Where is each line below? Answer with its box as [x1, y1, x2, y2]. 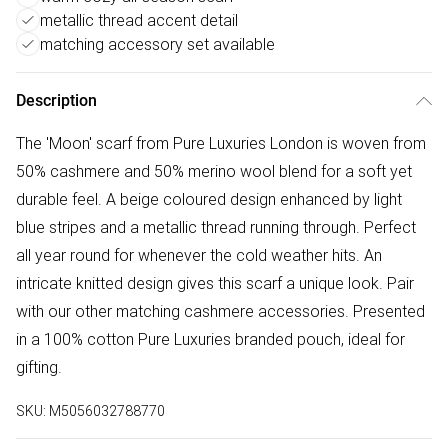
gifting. [16, 357, 62, 378]
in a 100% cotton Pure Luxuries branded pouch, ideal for [16, 329, 405, 350]
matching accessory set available [40, 34, 275, 55]
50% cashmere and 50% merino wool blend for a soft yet [16, 161, 412, 182]
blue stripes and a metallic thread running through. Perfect [16, 217, 416, 238]
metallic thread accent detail [40, 10, 238, 31]
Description [16, 91, 97, 111]
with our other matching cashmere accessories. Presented [16, 301, 425, 322]
